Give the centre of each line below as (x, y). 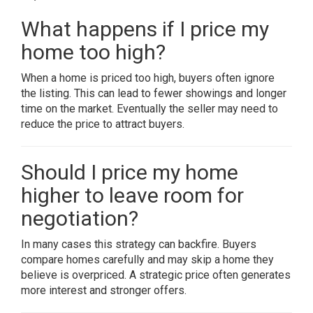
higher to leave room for (132, 195)
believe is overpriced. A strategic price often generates (156, 275)
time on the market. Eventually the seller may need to (150, 109)
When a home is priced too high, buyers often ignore (148, 78)
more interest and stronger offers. (104, 290)
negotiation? (80, 218)
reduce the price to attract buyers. (103, 124)
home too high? (93, 52)
